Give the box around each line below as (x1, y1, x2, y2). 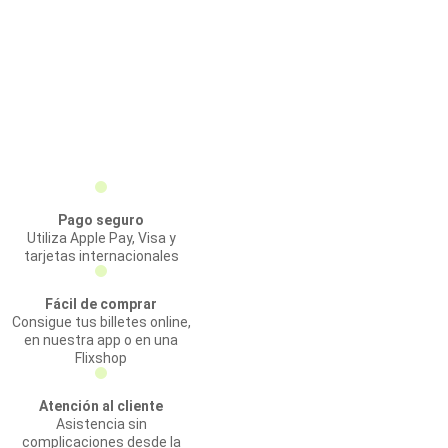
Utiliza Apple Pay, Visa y (26, 230, 176, 246)
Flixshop (75, 350, 127, 366)
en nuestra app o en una (24, 332, 178, 348)
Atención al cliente (39, 398, 163, 414)
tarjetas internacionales (23, 248, 179, 264)
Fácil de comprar (45, 296, 157, 312)
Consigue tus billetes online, (11, 314, 191, 330)
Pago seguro (58, 212, 144, 228)
